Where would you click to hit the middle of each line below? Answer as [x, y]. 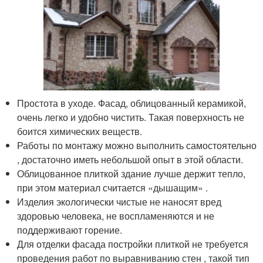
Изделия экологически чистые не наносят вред [119, 202]
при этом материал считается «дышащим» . [113, 188]
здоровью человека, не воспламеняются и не [116, 216]
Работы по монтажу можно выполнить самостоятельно [137, 145]
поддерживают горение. [70, 230]
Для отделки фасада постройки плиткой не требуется [133, 244]
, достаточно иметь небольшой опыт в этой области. [130, 159]
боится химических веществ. [80, 131]
